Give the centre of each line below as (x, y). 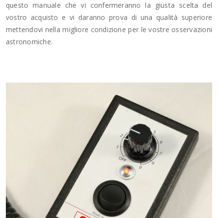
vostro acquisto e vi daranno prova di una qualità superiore (109, 18)
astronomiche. (29, 42)
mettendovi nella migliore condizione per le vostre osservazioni (109, 30)
